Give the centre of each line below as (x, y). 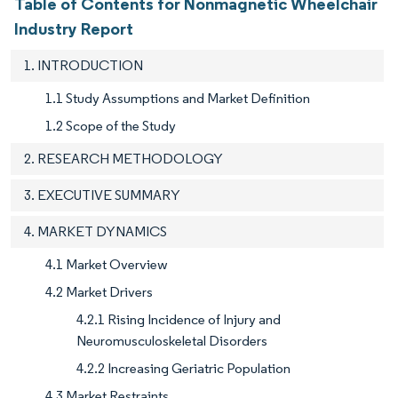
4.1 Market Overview (107, 264)
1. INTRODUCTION (84, 65)
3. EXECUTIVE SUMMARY (102, 195)
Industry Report (74, 28)
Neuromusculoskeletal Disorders (172, 340)
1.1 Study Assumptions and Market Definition (178, 98)
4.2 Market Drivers (99, 291)
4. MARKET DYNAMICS (96, 231)
